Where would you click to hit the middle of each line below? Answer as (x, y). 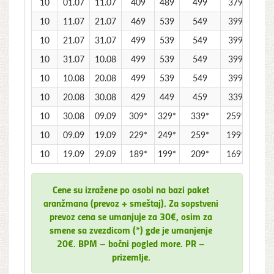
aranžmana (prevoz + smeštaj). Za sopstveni (131, 202)
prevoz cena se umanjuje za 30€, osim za (131, 216)
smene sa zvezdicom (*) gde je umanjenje (131, 229)
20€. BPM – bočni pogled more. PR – (131, 243)
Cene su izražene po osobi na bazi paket (131, 189)
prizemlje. (131, 256)
